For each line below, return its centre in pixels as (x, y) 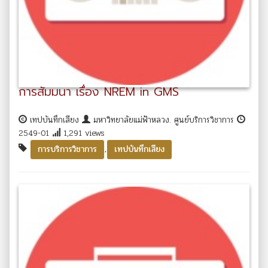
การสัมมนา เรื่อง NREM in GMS (99, 91)
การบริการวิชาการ (67, 149)
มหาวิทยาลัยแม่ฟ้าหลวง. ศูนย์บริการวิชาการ (164, 120)
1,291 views (83, 133)
